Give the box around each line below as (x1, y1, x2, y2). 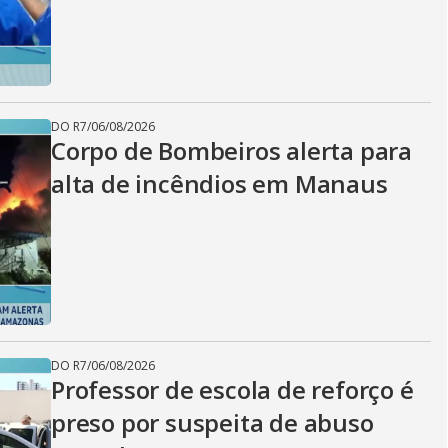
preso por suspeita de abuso (51, 406, 374, 439)
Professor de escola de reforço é (51, 373, 414, 406)
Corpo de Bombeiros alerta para (51, 134, 412, 167)
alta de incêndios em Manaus (51, 167, 388, 200)
